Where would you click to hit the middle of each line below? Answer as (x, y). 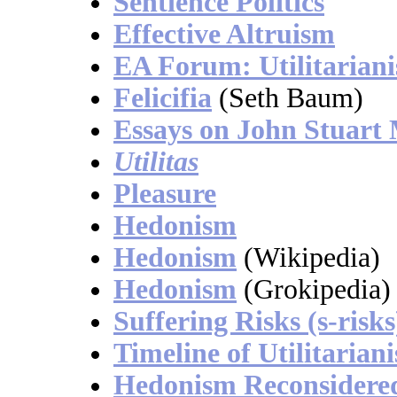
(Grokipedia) (317, 290)
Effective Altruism (224, 35)
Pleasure (165, 194)
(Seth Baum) (291, 98)
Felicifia (163, 98)
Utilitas (156, 162)
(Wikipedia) (312, 258)
